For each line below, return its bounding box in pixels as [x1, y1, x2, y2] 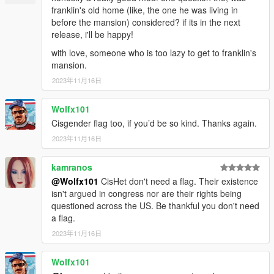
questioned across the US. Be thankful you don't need [51, 199, 259, 212]
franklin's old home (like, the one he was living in [51, 4, 238, 17]
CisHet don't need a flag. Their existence [98, 175, 258, 188]
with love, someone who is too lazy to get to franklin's [51, 46, 256, 59]
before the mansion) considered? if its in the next [51, 16, 240, 29]
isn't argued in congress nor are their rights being [51, 187, 242, 200]
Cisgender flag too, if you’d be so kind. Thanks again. [51, 117, 257, 130]
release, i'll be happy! [51, 28, 133, 41]
